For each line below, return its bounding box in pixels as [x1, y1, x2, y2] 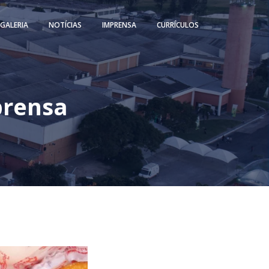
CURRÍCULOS [157, 19, 199, 30]
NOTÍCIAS [49, 19, 82, 30]
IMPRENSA [102, 19, 136, 30]
